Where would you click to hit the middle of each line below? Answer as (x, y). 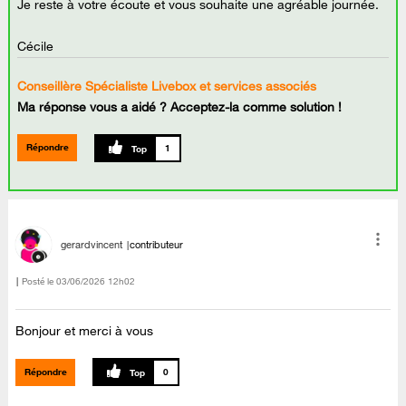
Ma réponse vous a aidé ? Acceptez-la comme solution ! (180, 106)
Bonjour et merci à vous (85, 330)
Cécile (36, 46)
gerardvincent (92, 244)
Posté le (38, 282)
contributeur (157, 244)
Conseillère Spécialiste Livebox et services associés (167, 86)
